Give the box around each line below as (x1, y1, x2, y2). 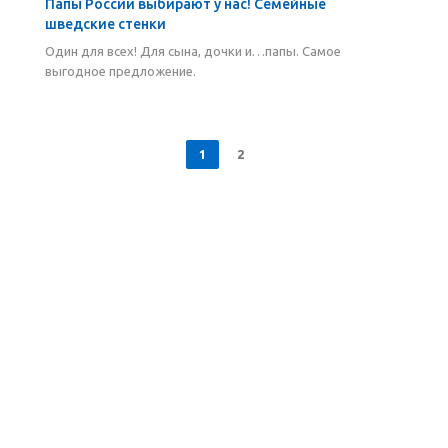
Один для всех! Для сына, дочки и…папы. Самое (45, 44, 341, 58)
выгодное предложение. (45, 64, 196, 78)
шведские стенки (45, 16, 166, 32)
